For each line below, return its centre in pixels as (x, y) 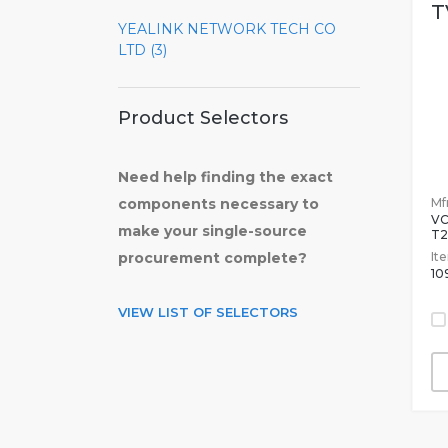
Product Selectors (203, 118)
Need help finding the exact (225, 177)
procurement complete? (212, 258)
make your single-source (212, 231)
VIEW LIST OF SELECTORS (208, 312)
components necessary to (218, 204)
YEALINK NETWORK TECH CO (227, 29)
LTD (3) (142, 50)
